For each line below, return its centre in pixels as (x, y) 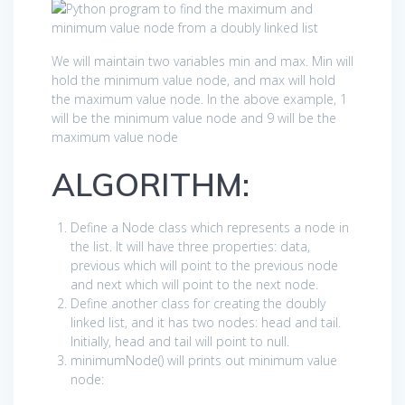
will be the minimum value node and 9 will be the (194, 118)
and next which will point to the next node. (194, 284)
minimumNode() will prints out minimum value (204, 360)
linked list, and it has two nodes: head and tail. (206, 322)
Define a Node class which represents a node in (210, 227)
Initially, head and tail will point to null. (180, 341)
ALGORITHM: (151, 184)
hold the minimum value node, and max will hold (193, 80)
